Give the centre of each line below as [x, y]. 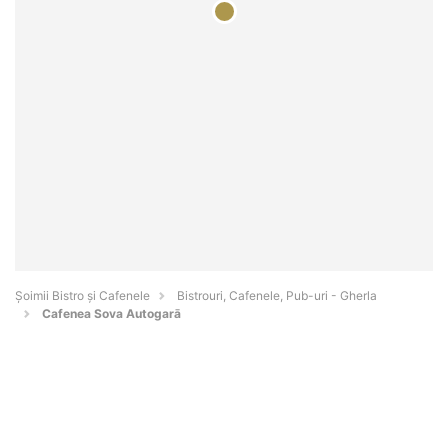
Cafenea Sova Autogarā [111, 314]
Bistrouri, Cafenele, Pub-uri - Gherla [277, 296]
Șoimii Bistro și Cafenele [82, 296]
